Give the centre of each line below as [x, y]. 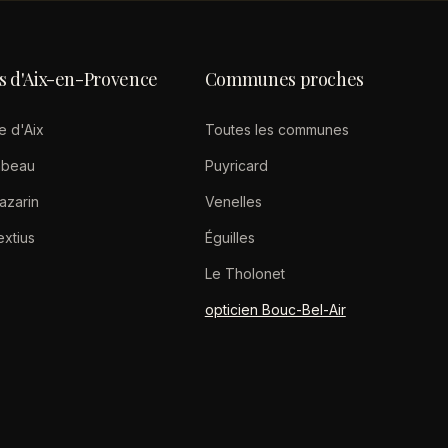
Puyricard [236, 165]
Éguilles [229, 237]
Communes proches [284, 79]
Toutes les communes [276, 129]
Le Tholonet [244, 273]
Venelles [233, 201]
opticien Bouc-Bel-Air [275, 309]
